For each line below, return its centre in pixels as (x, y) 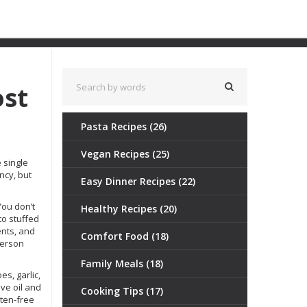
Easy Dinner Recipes (130, 181)
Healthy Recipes (120, 209)
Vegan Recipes (116, 154)
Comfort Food (116, 236)
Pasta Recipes (115, 126)
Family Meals (113, 263)
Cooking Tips (113, 291)
